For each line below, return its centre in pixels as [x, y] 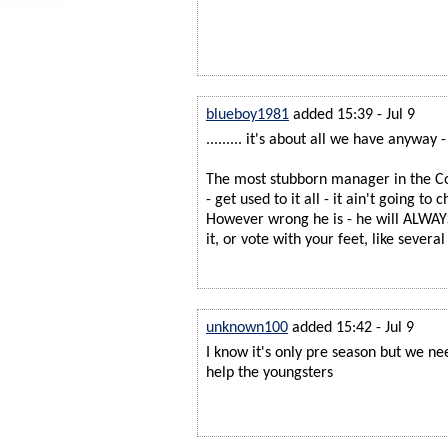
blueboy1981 [247, 114]
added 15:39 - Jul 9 [354, 114]
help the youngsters [269, 372]
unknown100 [247, 327]
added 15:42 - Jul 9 [353, 327]
